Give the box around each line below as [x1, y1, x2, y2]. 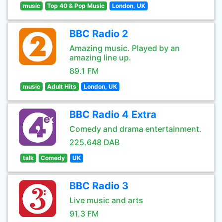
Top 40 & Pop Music [47, 2, 105, 9]
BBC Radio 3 [69, 180, 128, 192]
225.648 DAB [69, 137, 119, 147]
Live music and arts [69, 195, 143, 205]
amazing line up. [69, 53, 131, 62]
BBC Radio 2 [69, 28, 128, 40]
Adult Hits [47, 83, 77, 90]
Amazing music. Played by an [69, 43, 180, 53]
